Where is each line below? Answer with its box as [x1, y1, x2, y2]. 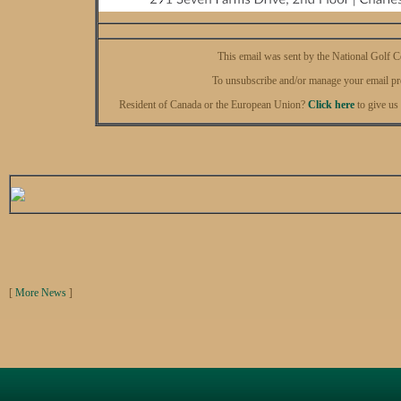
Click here [308, 98, 354, 111]
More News [15, 286, 66, 299]
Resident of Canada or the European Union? [119, 98, 308, 111]
